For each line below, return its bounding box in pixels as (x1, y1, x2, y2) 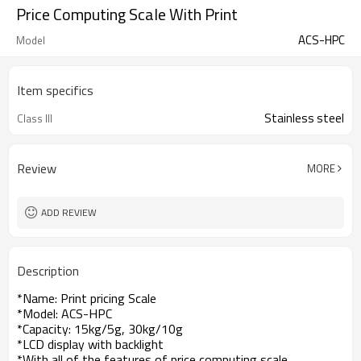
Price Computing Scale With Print (16, 2, 238, 27)
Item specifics (17, 81, 93, 100)
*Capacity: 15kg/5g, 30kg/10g (17, 319, 183, 338)
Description (17, 261, 79, 280)
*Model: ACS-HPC (17, 304, 115, 323)
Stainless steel (264, 109, 344, 127)
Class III (17, 110, 52, 127)
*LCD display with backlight (17, 334, 164, 354)
